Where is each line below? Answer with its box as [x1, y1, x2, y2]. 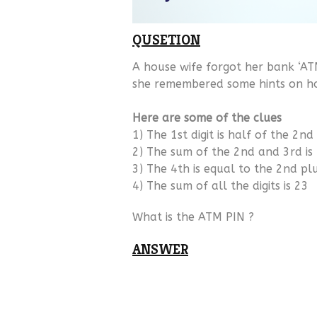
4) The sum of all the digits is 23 [132, 179, 309, 192]
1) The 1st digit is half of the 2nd [132, 128, 313, 142]
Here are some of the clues [132, 111, 282, 125]
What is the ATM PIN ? [132, 210, 254, 224]
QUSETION [132, 31, 200, 49]
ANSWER [132, 241, 188, 258]
